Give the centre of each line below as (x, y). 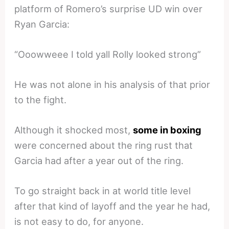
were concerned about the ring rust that (104, 145)
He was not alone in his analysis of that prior (112, 84)
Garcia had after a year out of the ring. (99, 161)
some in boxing (167, 130)
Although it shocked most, (74, 130)
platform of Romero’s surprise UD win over (109, 8)
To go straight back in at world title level (103, 191)
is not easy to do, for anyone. (79, 222)
